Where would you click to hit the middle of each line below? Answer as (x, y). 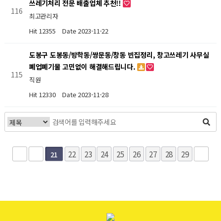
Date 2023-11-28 (85, 94)
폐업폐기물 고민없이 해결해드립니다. (83, 67)
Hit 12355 (43, 31)
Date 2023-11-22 (85, 31)
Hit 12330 (43, 94)
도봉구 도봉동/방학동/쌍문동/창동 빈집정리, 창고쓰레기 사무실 (119, 55)
